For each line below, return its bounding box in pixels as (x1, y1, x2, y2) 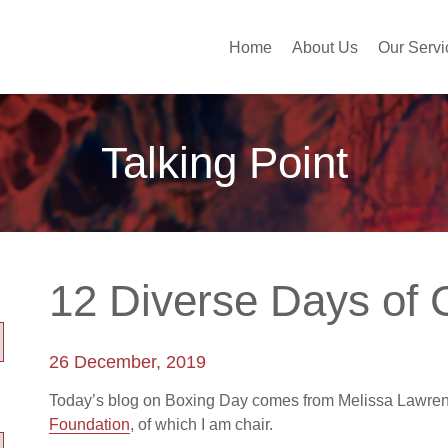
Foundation (49, 416, 130, 433)
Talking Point (100, 138, 348, 187)
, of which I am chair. (130, 416, 273, 433)
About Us (292, 39, 358, 56)
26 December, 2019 (49, 352, 206, 372)
